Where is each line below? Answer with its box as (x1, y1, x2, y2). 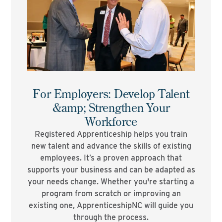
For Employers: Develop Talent (33, 86, 189, 101)
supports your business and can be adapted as (27, 165, 195, 174)
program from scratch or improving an (41, 189, 181, 198)
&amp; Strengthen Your (52, 100, 170, 115)
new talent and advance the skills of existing (31, 141, 191, 151)
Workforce (85, 113, 137, 129)
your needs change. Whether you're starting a (28, 177, 194, 186)
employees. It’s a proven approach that (40, 153, 182, 163)
